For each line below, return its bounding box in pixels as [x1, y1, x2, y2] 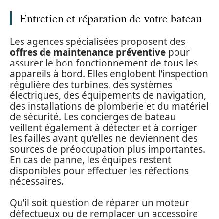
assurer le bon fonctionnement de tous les [10, 56, 198, 69]
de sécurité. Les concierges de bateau [10, 110, 176, 123]
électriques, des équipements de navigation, [10, 88, 206, 102]
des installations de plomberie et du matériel [10, 99, 209, 112]
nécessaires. [10, 175, 64, 188]
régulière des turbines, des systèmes [10, 78, 172, 91]
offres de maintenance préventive [10, 45, 166, 59]
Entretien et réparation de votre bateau [20, 10, 202, 26]
